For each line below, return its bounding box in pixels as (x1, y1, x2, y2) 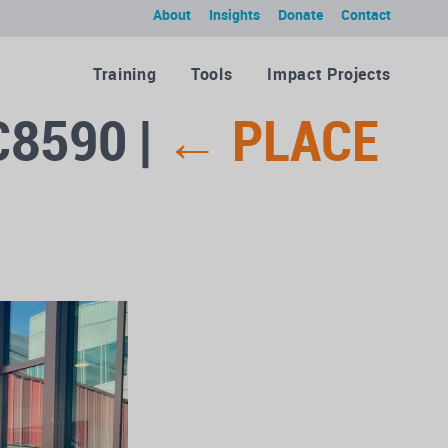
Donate (278, 5, 323, 24)
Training (93, 63, 157, 85)
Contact (341, 5, 391, 24)
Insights (209, 5, 260, 24)
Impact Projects (267, 63, 391, 85)
